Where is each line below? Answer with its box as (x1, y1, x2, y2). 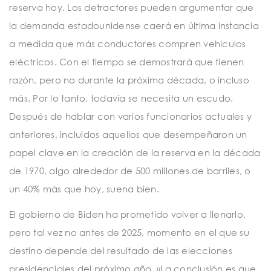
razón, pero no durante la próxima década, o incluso (9, 74, 249, 86)
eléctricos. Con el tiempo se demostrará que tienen (9, 56, 244, 68)
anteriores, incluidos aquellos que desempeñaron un (9, 129, 247, 140)
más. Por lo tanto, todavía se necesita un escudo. (9, 93, 233, 104)
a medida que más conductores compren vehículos (9, 38, 246, 50)
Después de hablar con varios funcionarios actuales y (9, 111, 252, 122)
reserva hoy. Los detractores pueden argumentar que (9, 2, 254, 13)
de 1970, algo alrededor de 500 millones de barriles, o (9, 165, 251, 177)
